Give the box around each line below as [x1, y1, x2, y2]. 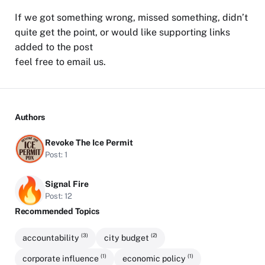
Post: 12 [45, 190, 73, 201]
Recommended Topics [15, 206, 99, 216]
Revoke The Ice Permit [45, 137, 134, 147]
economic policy [122, 254, 188, 264]
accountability [22, 233, 82, 243]
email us [67, 56, 104, 68]
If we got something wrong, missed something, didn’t [15, 12, 248, 24]
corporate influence [22, 254, 101, 264]
